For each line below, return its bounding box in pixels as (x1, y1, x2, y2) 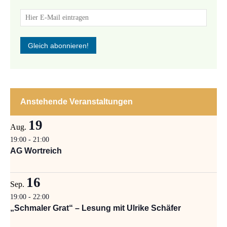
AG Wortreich (10, 146, 62, 156)
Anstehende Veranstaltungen (20, 97, 133, 106)
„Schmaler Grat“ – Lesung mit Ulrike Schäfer (10, 204, 181, 213)
